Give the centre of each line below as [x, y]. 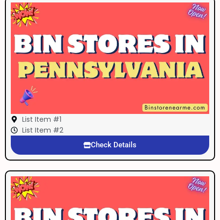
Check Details [114, 145]
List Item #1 [41, 120]
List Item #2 [42, 130]
